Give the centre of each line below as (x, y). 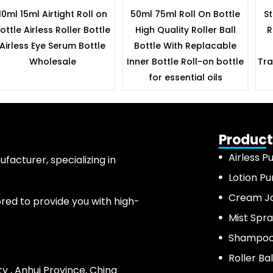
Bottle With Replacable (185, 45)
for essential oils (185, 77)
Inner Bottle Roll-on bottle (185, 61)
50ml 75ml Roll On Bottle (185, 14)
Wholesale (52, 61)
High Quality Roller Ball (185, 30)
